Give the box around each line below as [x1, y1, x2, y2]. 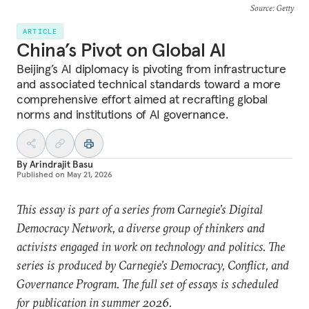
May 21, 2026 [67, 169, 112, 179]
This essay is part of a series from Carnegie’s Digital [17, 201, 263, 217]
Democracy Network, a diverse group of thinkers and [17, 220, 265, 236]
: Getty [272, 3, 294, 13]
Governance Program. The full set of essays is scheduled [17, 276, 279, 292]
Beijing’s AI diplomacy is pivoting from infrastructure [17, 61, 286, 77]
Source [250, 3, 272, 13]
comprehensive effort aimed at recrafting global [17, 91, 268, 107]
